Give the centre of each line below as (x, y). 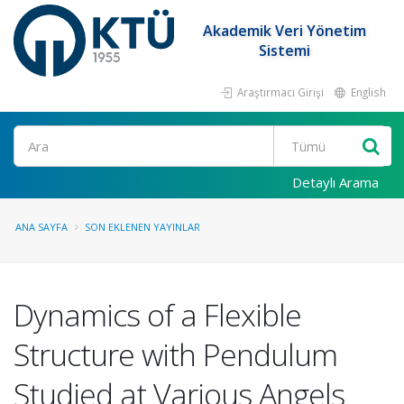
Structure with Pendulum (175, 354)
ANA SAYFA (41, 227)
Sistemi (285, 50)
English (367, 92)
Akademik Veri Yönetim (285, 31)
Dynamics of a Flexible (157, 315)
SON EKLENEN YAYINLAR (142, 227)
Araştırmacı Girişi (279, 92)
